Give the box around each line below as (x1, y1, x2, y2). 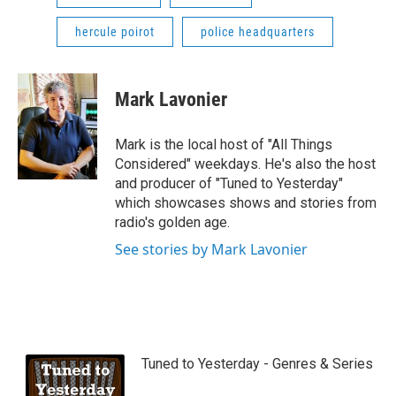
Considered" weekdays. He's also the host (115, 156, 376, 173)
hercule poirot (75, 25, 155, 40)
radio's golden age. (115, 214, 230, 232)
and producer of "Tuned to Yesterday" (115, 175, 343, 193)
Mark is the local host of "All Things (115, 136, 332, 154)
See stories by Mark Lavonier (115, 240, 308, 260)
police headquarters (201, 25, 315, 40)
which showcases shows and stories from (115, 194, 377, 212)
